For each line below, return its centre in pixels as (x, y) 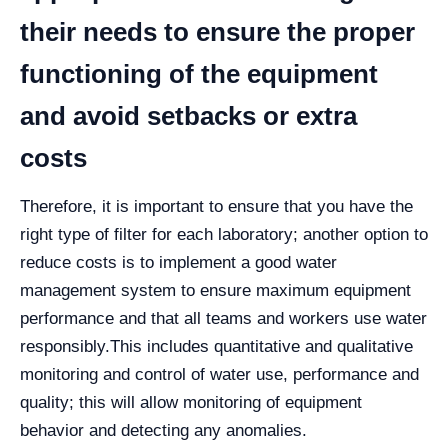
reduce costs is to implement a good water (178, 262)
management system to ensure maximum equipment (215, 290)
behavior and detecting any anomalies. (163, 430)
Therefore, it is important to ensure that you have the (216, 206)
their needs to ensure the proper (217, 31)
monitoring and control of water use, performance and (219, 374)
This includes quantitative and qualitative (261, 346)
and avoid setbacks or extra (188, 115)
